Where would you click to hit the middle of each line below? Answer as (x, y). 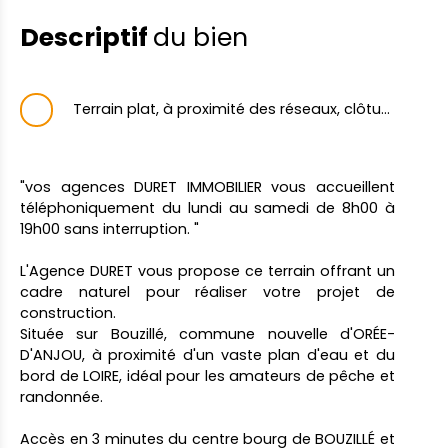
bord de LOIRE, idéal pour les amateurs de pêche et (207, 375)
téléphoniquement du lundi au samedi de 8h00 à (207, 207)
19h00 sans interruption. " (109, 228)
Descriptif (86, 38)
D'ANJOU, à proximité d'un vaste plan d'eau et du (207, 354)
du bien (200, 38)
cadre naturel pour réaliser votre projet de (207, 291)
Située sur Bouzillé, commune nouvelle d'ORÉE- (207, 333)
